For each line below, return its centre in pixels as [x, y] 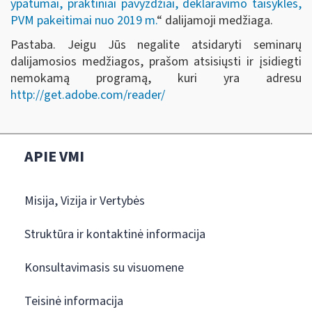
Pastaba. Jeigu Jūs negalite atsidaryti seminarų [156, 45]
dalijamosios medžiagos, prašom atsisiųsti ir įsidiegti [156, 62]
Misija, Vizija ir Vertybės [85, 201]
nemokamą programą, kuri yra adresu [156, 78]
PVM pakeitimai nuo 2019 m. [84, 20]
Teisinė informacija [74, 301]
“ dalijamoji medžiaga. [215, 20]
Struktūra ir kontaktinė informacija [115, 234]
